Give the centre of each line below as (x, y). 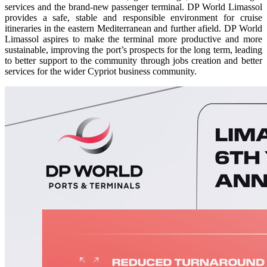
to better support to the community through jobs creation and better (133, 60)
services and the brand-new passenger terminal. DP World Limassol (133, 7)
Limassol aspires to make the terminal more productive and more (133, 39)
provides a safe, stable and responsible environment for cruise (133, 17)
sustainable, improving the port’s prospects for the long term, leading (133, 49)
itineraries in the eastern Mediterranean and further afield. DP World (133, 28)
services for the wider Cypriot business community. (101, 71)
